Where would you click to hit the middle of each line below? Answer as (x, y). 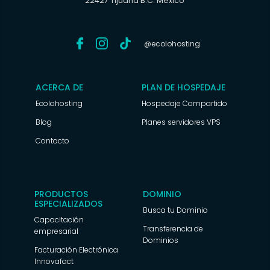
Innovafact (54, 261)
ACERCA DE (60, 88)
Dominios (160, 240)
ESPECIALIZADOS (69, 203)
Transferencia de (173, 228)
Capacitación (59, 219)
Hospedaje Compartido (184, 104)
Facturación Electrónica (77, 250)
